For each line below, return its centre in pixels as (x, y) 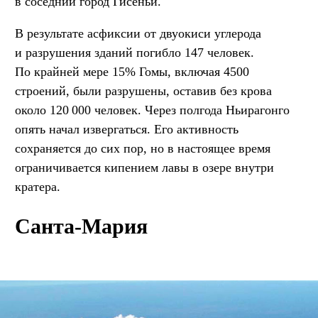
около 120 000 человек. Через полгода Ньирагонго (152, 110)
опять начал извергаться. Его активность (127, 129)
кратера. (38, 186)
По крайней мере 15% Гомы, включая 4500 (132, 71)
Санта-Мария (81, 226)
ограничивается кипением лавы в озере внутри (144, 167)
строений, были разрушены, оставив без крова (143, 91)
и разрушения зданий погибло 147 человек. (135, 52)
